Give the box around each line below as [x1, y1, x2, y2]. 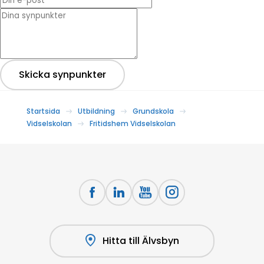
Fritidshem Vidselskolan [90, 118, 176, 128]
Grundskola [133, 105, 174, 116]
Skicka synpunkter [19, 67, 106, 81]
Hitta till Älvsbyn [102, 233, 179, 247]
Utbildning [78, 105, 115, 116]
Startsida [27, 105, 60, 116]
